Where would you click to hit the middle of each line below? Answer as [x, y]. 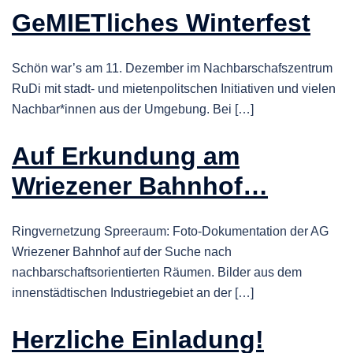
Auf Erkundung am [126, 156]
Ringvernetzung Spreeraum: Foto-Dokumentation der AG [170, 232]
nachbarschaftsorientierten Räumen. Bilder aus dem [157, 273]
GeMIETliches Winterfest [161, 22]
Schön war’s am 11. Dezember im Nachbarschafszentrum [172, 69]
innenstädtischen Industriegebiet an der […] [133, 293]
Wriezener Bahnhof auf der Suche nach [122, 252]
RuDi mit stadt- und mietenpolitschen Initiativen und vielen [174, 89]
